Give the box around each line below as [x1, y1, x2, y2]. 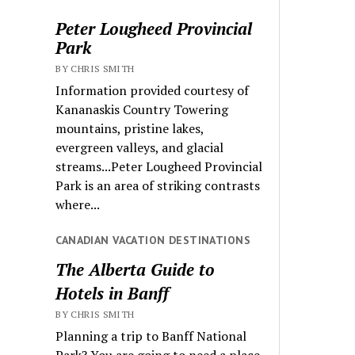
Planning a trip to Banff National [55, 326, 247, 345]
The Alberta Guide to [55, 258, 216, 281]
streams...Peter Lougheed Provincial [55, 158, 263, 176]
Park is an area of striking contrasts [55, 177, 261, 195]
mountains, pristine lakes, [55, 120, 204, 138]
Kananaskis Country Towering [55, 101, 229, 119]
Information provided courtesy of [55, 82, 250, 100]
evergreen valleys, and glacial [55, 139, 224, 157]
